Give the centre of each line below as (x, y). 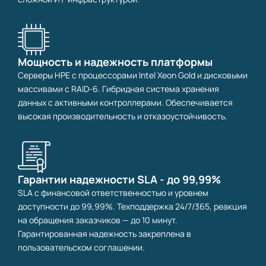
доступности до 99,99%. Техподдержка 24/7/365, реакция (132, 207)
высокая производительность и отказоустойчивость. (123, 116)
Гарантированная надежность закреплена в (104, 234)
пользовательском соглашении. (81, 248)
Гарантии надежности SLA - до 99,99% (119, 180)
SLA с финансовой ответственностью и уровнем (113, 193)
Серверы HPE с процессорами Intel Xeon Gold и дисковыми (133, 75)
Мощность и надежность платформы (115, 62)
